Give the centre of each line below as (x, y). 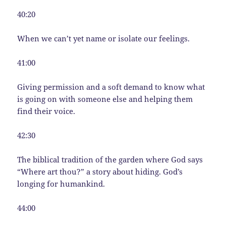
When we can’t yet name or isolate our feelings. (104, 38)
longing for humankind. (61, 183)
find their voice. (46, 111)
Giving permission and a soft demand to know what (111, 87)
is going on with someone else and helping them (105, 99)
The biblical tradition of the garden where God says (110, 159)
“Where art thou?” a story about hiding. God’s (100, 171)
